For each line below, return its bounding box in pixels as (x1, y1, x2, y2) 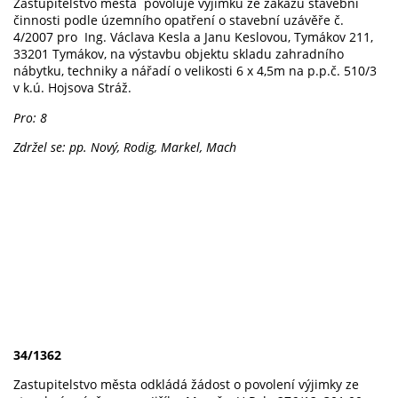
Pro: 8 (13, 108, 47, 126)
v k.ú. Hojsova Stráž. (13, 79, 131, 97)
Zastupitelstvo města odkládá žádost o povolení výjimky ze (13, 376, 359, 394)
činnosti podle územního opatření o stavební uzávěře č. (13, 12, 344, 29)
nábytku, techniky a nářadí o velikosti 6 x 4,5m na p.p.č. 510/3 (13, 62, 377, 80)
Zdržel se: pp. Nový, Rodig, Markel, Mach (13, 139, 236, 156)
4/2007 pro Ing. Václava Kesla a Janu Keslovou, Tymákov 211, (13, 28, 373, 46)
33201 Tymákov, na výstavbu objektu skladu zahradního (13, 45, 344, 63)
